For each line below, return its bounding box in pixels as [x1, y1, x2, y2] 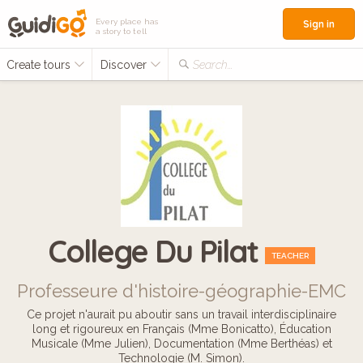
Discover [100, 58, 150, 71]
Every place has [96, 17, 158, 26]
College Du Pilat [47, 232, 266, 271]
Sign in [303, 18, 335, 30]
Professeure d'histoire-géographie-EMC [17, 280, 346, 301]
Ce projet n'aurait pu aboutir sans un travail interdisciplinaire [27, 308, 336, 321]
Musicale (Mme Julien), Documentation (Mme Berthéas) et [31, 337, 332, 350]
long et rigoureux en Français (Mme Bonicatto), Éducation [32, 322, 331, 335]
